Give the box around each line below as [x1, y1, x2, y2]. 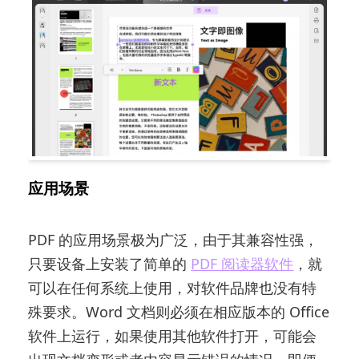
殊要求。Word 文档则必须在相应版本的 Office [28, 301, 330, 321]
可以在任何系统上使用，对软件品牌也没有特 [28, 277, 317, 297]
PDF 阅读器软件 [191, 253, 294, 273]
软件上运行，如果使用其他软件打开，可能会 [28, 325, 317, 345]
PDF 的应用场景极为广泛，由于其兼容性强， [28, 229, 319, 249]
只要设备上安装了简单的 [28, 253, 192, 273]
